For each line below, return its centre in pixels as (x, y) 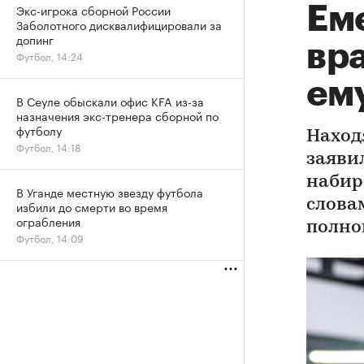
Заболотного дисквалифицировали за (119, 24)
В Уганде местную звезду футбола (110, 192)
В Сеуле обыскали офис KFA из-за (110, 101)
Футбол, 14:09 (50, 238)
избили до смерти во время (92, 206)
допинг (35, 39)
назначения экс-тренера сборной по (117, 115)
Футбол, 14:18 (48, 147)
